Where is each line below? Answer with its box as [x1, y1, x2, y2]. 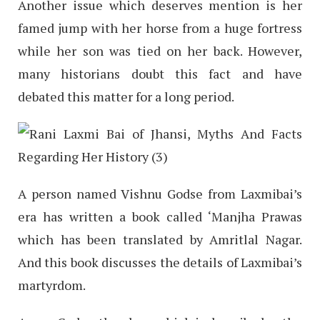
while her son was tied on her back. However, [18, 41, 302, 59]
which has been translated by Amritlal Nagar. [18, 230, 302, 248]
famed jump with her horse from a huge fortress [18, 19, 302, 36]
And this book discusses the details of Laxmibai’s [18, 253, 302, 271]
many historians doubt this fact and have [18, 64, 302, 82]
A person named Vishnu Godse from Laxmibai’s [18, 184, 302, 202]
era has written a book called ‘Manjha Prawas [18, 207, 302, 225]
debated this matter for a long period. [18, 87, 234, 105]
